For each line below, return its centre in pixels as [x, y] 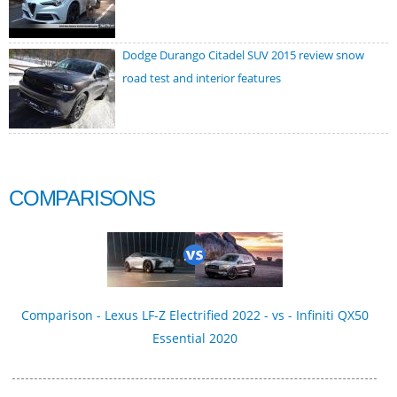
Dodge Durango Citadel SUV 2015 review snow [243, 55]
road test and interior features [202, 78]
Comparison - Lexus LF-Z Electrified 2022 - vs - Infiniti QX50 [195, 315]
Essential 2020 [195, 338]
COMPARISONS [82, 198]
